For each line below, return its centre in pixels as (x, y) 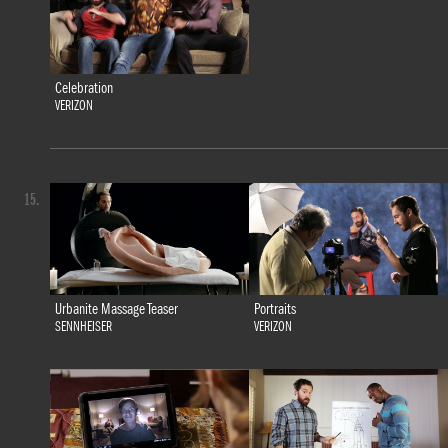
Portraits (274, 309)
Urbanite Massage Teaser (116, 309)
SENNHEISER (83, 327)
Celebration (83, 88)
